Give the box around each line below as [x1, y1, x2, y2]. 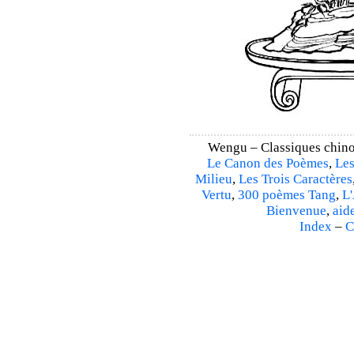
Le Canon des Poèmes [207, 156, 329, 171]
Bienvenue [265, 203, 326, 218]
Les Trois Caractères [239, 171, 352, 186]
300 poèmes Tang [238, 187, 336, 202]
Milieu [195, 171, 232, 186]
